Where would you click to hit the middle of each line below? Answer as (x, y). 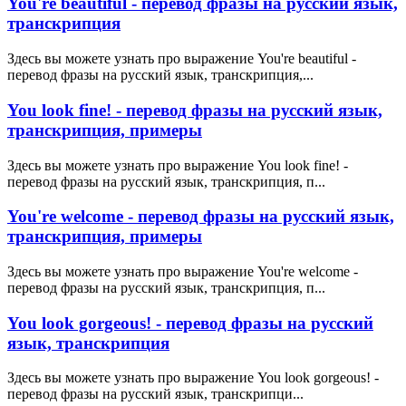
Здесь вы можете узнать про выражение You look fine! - (178, 165)
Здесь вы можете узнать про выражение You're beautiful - (182, 59)
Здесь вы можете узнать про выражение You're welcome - (183, 272)
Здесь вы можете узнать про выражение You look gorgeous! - (193, 378)
